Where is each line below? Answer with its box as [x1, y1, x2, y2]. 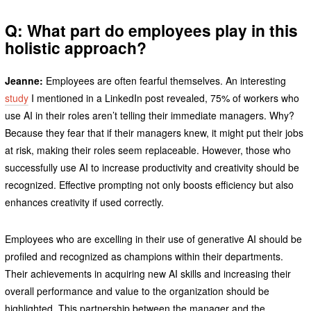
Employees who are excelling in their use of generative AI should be [4, 232, 302, 246]
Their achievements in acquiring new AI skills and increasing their [4, 267, 291, 281]
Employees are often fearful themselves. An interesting [42, 74, 286, 88]
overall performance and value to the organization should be [4, 284, 269, 299]
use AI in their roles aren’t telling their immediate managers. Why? [4, 108, 294, 123]
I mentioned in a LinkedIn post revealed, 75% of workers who [28, 91, 299, 106]
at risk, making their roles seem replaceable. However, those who [4, 143, 291, 158]
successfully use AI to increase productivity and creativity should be [4, 160, 299, 175]
